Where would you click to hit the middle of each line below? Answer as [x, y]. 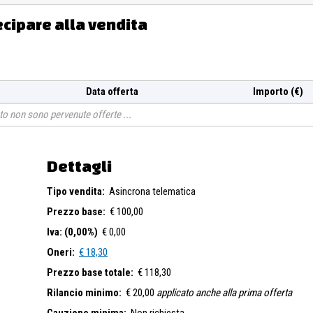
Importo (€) [278, 92]
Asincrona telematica [152, 192]
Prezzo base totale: [90, 273]
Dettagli [79, 166]
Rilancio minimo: [84, 293]
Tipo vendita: [76, 192]
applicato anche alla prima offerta [224, 293]
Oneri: [61, 253]
